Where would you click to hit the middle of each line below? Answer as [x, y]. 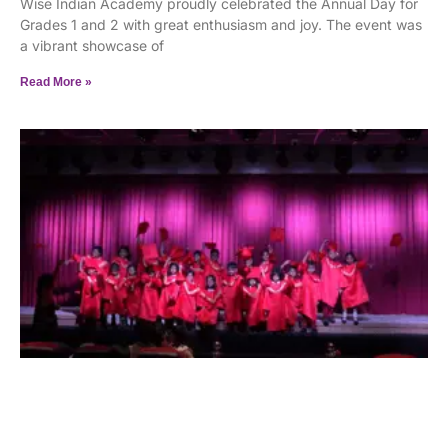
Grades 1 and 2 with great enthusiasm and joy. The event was [221, 25]
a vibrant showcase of [92, 46]
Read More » [56, 82]
